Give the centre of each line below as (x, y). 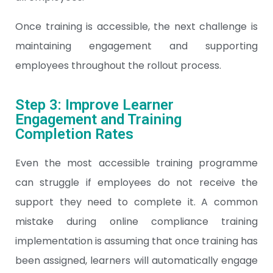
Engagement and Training (98, 120)
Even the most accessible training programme (136, 163)
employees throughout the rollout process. (118, 66)
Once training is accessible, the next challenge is (136, 27)
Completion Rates (74, 134)
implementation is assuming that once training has (136, 241)
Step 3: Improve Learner (94, 105)
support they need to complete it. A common (136, 202)
